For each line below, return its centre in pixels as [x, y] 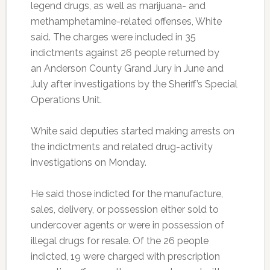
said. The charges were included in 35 [113, 37]
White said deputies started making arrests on [132, 131]
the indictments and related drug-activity [121, 147]
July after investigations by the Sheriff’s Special [134, 84]
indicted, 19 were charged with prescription [125, 256]
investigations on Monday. [88, 162]
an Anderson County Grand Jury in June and [127, 68]
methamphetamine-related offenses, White [126, 21]
